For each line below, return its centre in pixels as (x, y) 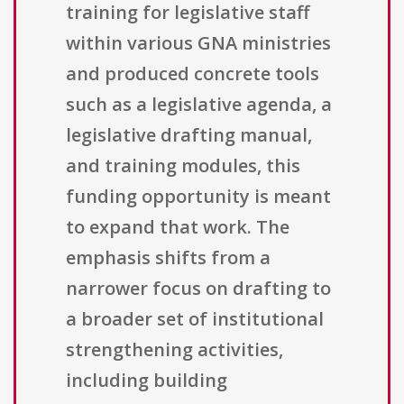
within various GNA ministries (198, 43)
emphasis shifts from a (168, 258)
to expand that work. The (178, 227)
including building (147, 381)
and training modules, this (183, 166)
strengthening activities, (174, 350)
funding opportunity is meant (198, 197)
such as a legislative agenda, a (199, 105)
